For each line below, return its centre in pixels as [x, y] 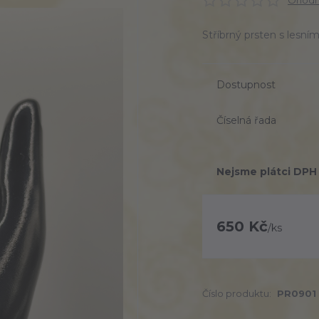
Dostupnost [246, 85]
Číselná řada [246, 120]
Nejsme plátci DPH [267, 172]
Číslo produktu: [237, 293]
